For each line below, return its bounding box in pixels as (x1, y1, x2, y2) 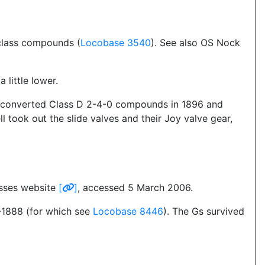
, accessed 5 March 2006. (77, 182, 193, 193)
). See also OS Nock (151, 37, 240, 49)
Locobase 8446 (93, 205, 163, 217)
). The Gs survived (163, 205, 244, 217)
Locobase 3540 (80, 37, 151, 49)
